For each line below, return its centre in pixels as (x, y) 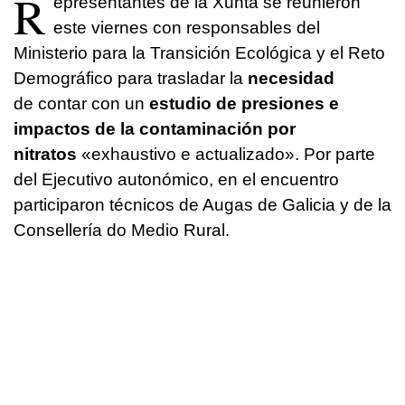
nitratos (45, 154)
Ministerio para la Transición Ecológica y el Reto (199, 52)
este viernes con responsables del (187, 27)
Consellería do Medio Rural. (122, 230)
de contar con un (81, 103)
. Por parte (335, 154)
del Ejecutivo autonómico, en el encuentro (176, 179)
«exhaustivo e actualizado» (188, 154)
